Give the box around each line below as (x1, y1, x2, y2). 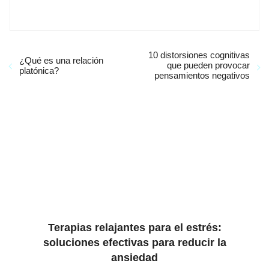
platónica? (19, 65, 59, 76)
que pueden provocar (167, 60, 250, 70)
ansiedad (111, 252, 158, 264)
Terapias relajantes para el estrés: (47, 222, 222, 234)
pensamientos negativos (154, 70, 250, 80)
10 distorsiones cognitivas (148, 50, 250, 60)
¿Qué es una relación (19, 55, 103, 65)
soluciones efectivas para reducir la (43, 237, 226, 249)
